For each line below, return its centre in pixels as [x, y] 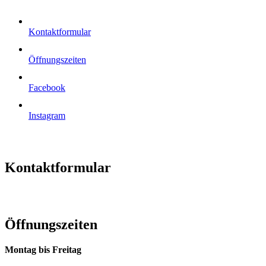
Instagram [47, 115]
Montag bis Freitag [43, 249]
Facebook [47, 88]
